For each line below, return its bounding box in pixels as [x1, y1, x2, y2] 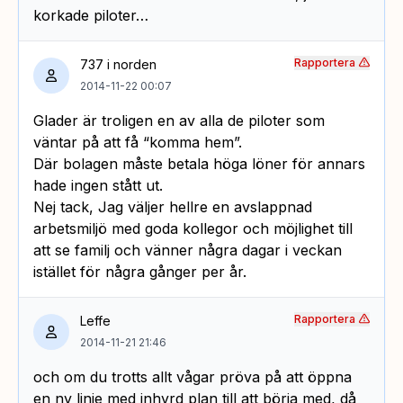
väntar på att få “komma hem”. [33, 132, 242, 151]
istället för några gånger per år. [33, 262, 246, 281]
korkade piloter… [33, 5, 148, 24]
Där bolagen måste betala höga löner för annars [33, 154, 365, 173]
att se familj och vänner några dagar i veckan [33, 240, 342, 259]
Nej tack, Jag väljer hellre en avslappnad [33, 197, 312, 216]
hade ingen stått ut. [33, 175, 163, 194]
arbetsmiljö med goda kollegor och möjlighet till [33, 219, 353, 237]
